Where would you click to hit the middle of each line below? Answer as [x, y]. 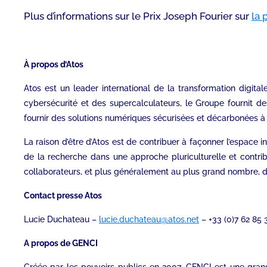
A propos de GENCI [61, 243]
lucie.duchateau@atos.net [149, 220]
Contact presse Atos [63, 196]
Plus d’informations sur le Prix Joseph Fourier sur [138, 16]
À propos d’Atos [54, 65]
